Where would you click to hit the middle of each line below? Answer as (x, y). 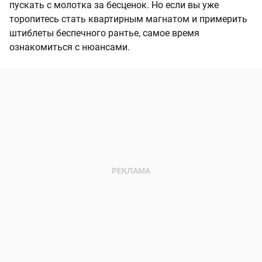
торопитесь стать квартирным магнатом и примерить (128, 19)
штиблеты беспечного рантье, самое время (104, 33)
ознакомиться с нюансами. (70, 47)
